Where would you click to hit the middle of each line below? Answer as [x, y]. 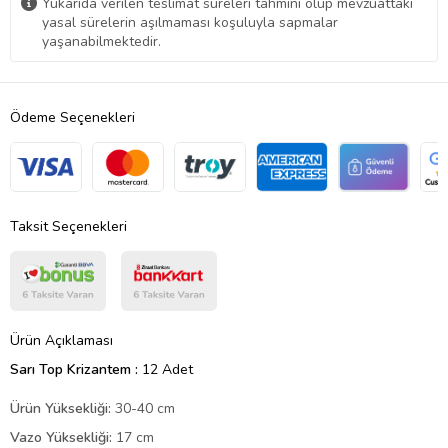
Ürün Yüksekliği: [60, 408]
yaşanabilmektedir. [101, 41]
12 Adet [167, 369]
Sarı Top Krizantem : [76, 369]
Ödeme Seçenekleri [72, 117]
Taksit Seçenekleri [68, 226]
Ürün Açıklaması [61, 340]
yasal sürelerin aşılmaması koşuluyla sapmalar [190, 22]
